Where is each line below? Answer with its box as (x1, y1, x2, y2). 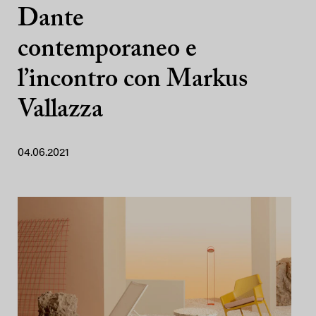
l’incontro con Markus (18, 68, 248, 93)
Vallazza (18, 98, 103, 123)
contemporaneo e (18, 37, 197, 63)
